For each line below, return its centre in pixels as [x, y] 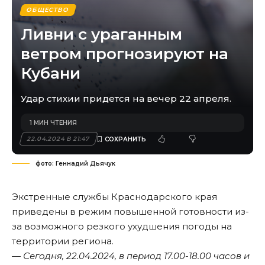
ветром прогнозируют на [125, 54]
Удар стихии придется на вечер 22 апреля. [126, 99]
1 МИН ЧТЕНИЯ [53, 123]
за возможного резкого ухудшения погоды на [122, 227]
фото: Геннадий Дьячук [75, 164]
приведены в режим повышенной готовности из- [130, 212]
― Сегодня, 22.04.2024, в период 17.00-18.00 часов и [131, 256]
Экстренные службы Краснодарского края [114, 197]
